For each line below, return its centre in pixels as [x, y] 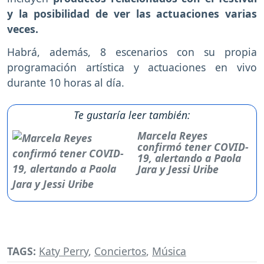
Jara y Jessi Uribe [178, 169]
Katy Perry [64, 251]
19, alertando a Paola [189, 158]
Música [169, 251]
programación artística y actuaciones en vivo [132, 67]
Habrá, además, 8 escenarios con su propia [132, 52]
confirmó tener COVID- [193, 147]
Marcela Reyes [172, 136]
